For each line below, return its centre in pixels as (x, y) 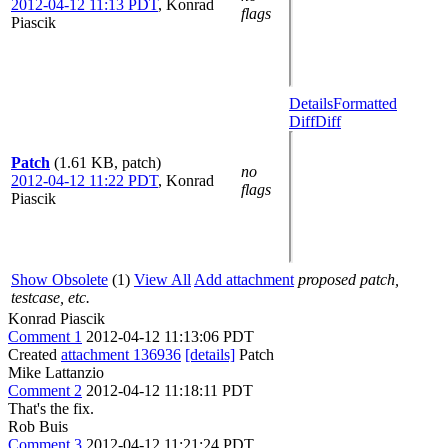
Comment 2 (45, 390)
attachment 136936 (121, 354)
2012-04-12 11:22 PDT (84, 180)
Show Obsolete (59, 279)
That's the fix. (51, 408)
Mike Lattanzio (56, 372)
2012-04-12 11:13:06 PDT (170, 336)
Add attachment (244, 279)
